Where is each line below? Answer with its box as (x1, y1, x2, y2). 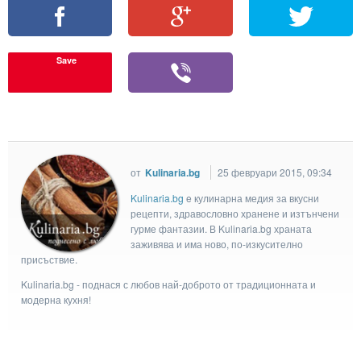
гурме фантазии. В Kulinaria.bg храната (131, 221, 312, 235)
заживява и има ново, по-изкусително (131, 236, 303, 251)
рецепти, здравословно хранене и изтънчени (131, 205, 339, 220)
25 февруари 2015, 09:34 (218, 164, 332, 179)
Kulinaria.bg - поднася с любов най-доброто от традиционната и (21, 276, 316, 291)
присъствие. (21, 251, 77, 266)
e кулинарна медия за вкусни (184, 190, 319, 205)
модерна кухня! (21, 292, 91, 306)
